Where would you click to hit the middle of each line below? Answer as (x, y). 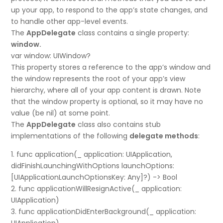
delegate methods (164, 136)
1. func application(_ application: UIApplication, (92, 155)
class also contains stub (118, 125)
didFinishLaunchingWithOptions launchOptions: (93, 166)
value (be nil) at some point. (61, 113)
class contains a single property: (133, 33)
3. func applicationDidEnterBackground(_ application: (104, 212)
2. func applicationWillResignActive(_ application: (97, 189)
